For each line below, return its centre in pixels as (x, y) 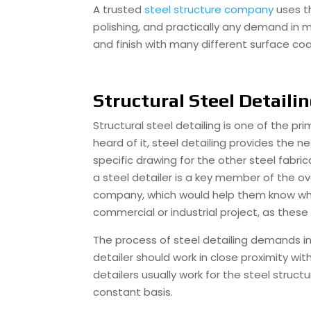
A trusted (118, 9)
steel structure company (209, 9)
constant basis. (133, 292)
